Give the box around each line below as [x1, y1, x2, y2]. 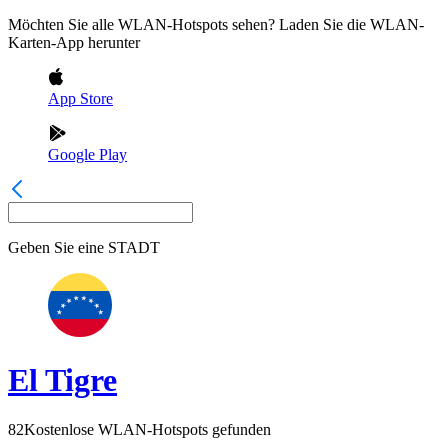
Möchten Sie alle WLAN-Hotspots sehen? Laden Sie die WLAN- [8, 16, 424, 33]
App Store [48, 90, 113, 107]
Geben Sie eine [8, 239, 104, 256]
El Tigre [8, 362, 117, 399]
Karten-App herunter [8, 34, 140, 51]
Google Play [48, 146, 127, 163]
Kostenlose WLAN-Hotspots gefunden [24, 420, 271, 438]
